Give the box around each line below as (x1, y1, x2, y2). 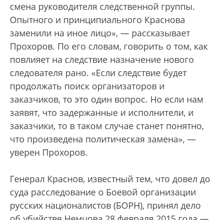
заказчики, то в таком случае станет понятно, (10, 120, 204, 132)
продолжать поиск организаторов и (10, 80, 165, 92)
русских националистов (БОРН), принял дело (10, 199, 201, 211)
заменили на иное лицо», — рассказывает (10, 27, 190, 39)
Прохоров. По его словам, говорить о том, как (10, 40, 208, 52)
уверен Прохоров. (10, 146, 87, 158)
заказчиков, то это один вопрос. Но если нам (10, 93, 203, 105)
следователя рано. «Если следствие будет (10, 67, 187, 79)
